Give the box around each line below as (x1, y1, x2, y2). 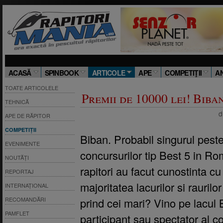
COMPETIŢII (165, 68, 202, 78)
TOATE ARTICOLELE (5, 84, 58, 92)
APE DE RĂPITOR (5, 111, 50, 119)
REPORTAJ (5, 167, 34, 175)
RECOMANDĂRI (5, 195, 46, 203)
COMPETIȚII (5, 126, 36, 133)
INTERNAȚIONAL (5, 181, 48, 189)
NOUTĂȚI (5, 153, 29, 161)
